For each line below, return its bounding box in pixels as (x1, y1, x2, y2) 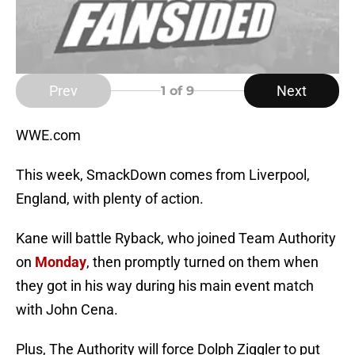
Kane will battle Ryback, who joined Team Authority (16, 230, 336, 247)
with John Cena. (16, 301, 118, 319)
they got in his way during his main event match (16, 277, 314, 295)
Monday (35, 254, 86, 271)
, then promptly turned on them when (86, 254, 319, 271)
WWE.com (16, 127, 81, 144)
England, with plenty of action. (16, 190, 204, 208)
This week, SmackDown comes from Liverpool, (16, 166, 310, 184)
